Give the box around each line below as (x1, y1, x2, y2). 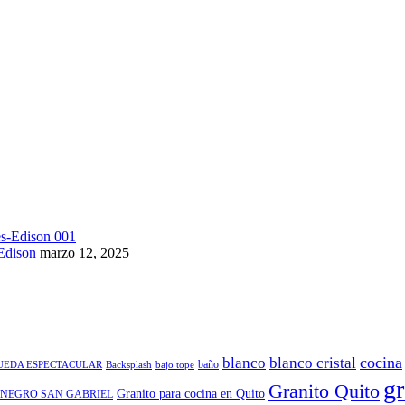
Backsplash (106, 360, 152, 371)
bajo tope (155, 360, 194, 371)
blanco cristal (269, 354, 356, 372)
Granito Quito (268, 381, 380, 403)
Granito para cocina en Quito (117, 387, 265, 401)
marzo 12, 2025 (40, 244, 129, 260)
